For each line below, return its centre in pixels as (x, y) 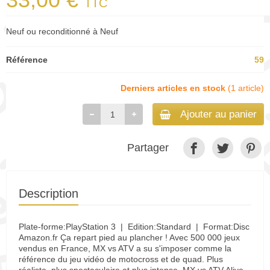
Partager (148, 148)
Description (49, 194)
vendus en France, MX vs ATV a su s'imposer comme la (125, 249)
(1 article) (246, 88)
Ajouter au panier (218, 114)
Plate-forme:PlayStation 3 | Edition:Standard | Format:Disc (134, 227)
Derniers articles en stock (174, 88)
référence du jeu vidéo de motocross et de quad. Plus (121, 259)
